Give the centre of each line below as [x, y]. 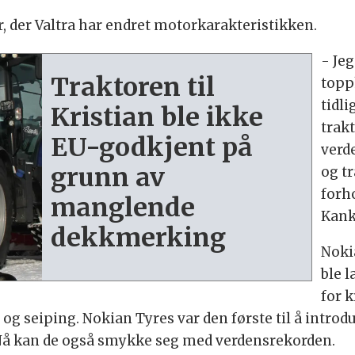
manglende [123, 207]
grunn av [108, 177]
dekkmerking [139, 237]
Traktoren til [133, 87]
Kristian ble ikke [157, 117]
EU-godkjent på [152, 147]
